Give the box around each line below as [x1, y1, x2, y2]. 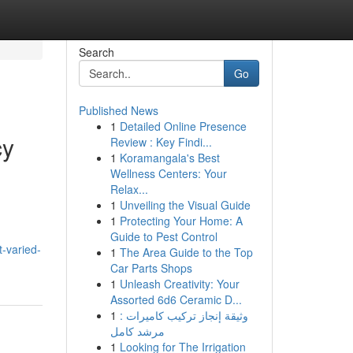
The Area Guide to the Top [119, 244, 253, 260]
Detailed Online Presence [119, 118, 247, 134]
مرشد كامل [110, 323, 165, 339]
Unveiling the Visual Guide [119, 197, 251, 213]
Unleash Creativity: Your [119, 276, 240, 292]
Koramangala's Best [119, 150, 220, 165]
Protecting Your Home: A [119, 213, 243, 229]
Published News [78, 102, 158, 118]
